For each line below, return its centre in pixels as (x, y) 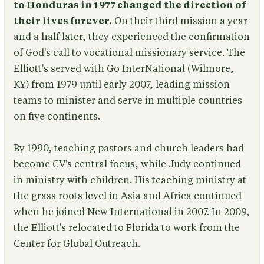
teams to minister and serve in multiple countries (128, 101)
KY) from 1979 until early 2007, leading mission (121, 85)
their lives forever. (62, 22)
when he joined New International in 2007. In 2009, (131, 212)
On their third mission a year (179, 22)
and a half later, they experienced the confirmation (131, 37)
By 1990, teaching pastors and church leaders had (128, 149)
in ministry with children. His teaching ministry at (130, 181)
